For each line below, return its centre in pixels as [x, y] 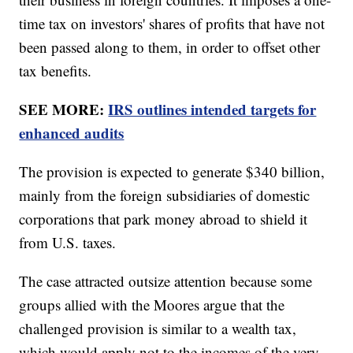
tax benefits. [56, 71]
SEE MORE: [64, 110]
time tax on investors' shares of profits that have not [172, 24]
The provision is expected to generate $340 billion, [172, 172]
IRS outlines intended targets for [212, 110]
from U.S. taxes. [68, 243]
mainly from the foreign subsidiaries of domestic [165, 195]
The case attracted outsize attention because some [166, 281]
